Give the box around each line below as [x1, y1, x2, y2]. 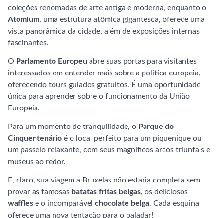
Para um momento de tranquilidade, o [8, 123, 138, 130]
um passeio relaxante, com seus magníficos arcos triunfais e [8, 146, 210, 154]
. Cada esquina [149, 200, 199, 207]
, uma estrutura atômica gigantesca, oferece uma [39, 16, 205, 23]
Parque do [138, 123, 174, 130]
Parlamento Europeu [16, 57, 87, 65]
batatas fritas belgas [72, 188, 141, 196]
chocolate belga [95, 200, 149, 207]
